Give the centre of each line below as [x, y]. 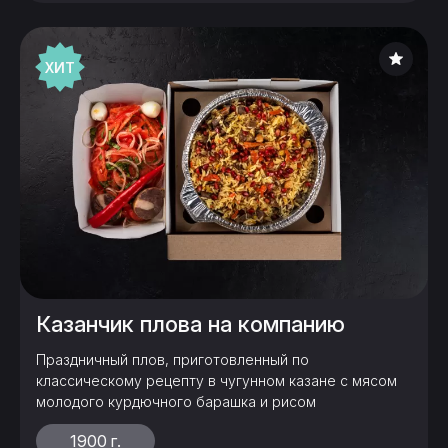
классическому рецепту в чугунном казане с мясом [216, 380]
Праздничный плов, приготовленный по [172, 359]
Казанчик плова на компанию [190, 324]
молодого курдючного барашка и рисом [176, 401]
